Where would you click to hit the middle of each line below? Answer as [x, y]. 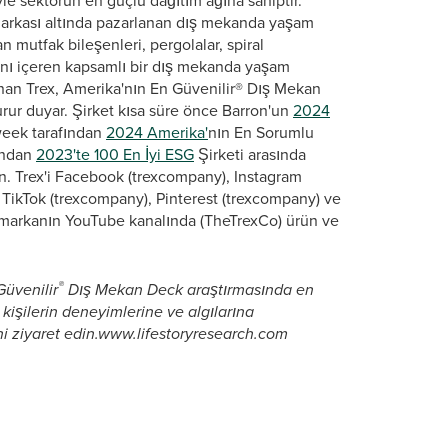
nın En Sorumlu [261, 132]
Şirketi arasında [250, 154]
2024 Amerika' [157, 132]
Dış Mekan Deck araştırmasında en [189, 289]
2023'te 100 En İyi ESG [115, 154]
